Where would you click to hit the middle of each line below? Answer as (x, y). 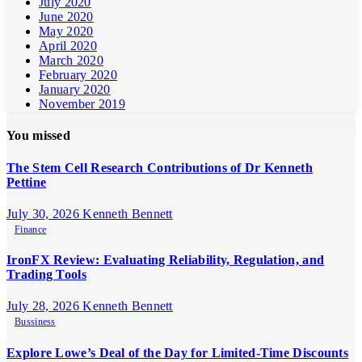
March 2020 (71, 61)
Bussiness (35, 322)
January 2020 (75, 90)
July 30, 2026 (45, 213)
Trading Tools (46, 275)
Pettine (27, 182)
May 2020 (66, 32)
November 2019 (82, 104)
